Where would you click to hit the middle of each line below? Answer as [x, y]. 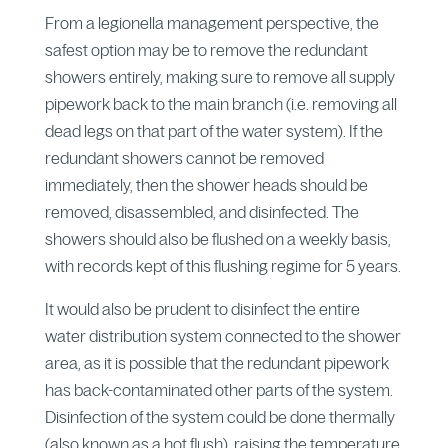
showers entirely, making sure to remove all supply [219, 76]
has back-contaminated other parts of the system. [218, 389]
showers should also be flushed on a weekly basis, [217, 238]
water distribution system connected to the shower [222, 335]
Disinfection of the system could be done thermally [219, 416]
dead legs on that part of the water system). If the [213, 130]
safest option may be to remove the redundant [206, 49]
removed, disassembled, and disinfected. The [201, 211]
